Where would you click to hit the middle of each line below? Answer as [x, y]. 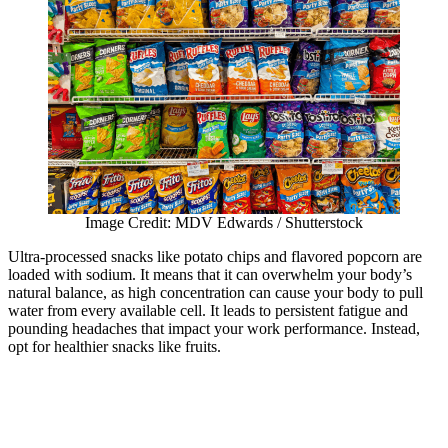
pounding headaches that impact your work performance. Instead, [214, 329]
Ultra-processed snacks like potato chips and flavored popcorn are [215, 257]
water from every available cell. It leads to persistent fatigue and [208, 311]
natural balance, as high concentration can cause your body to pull [215, 293]
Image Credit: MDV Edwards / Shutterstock [224, 223]
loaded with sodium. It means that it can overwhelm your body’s [210, 275]
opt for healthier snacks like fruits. [116, 347]
